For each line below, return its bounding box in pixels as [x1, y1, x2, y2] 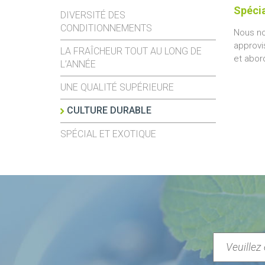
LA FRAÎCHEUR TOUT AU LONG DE [60, 46, 202, 57]
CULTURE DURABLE [67, 105, 151, 116]
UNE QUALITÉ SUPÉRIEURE [60, 82, 174, 93]
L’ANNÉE [60, 59, 96, 70]
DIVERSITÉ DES [60, 9, 125, 21]
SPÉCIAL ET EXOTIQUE [60, 128, 156, 140]
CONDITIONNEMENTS [60, 22, 152, 34]
